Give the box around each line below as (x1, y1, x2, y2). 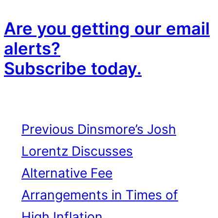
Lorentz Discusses (21, 143, 133, 159)
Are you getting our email (4, 18, 210, 39)
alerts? (4, 38, 60, 59)
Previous (21, 121, 74, 137)
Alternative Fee (21, 165, 112, 181)
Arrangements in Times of (21, 187, 178, 203)
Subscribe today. (4, 58, 142, 79)
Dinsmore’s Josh (77, 121, 176, 137)
